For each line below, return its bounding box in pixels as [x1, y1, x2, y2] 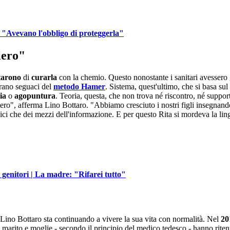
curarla [31, 72, 59, 82]
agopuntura [14, 91, 55, 100]
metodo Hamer [53, 82, 105, 91]
